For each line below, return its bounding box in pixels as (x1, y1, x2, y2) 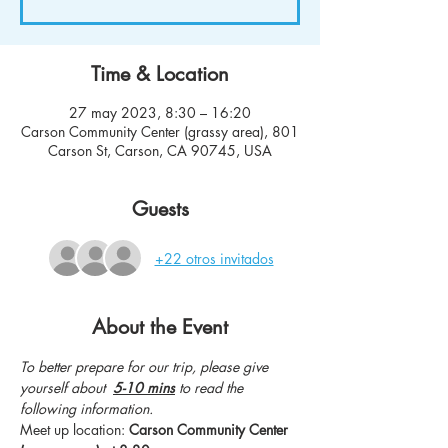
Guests (131, 196, 189, 223)
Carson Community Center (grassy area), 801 (21, 122, 299, 142)
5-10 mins (113, 378, 175, 398)
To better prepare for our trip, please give (20, 357, 272, 377)
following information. (20, 399, 153, 419)
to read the (175, 378, 247, 398)
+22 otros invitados (154, 248, 274, 268)
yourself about (20, 378, 113, 398)
